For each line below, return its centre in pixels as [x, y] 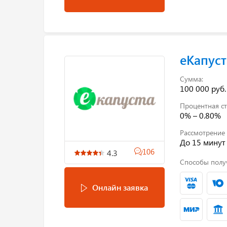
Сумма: [191, 79]
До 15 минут [202, 142]
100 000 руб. [203, 88]
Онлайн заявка [120, 187]
